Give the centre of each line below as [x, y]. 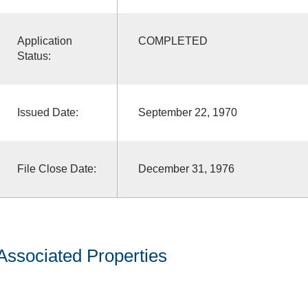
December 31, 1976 [186, 168]
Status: [34, 56]
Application [44, 41]
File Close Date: [56, 168]
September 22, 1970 [187, 112]
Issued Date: [47, 112]
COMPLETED [173, 41]
